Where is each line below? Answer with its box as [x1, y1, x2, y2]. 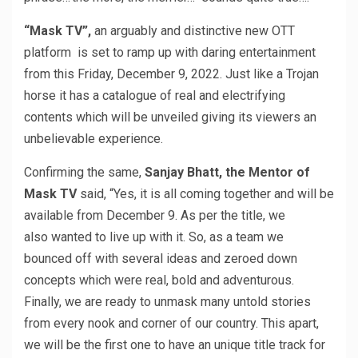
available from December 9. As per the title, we [24, 207, 285, 223]
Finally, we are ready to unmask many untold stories [24, 293, 311, 309]
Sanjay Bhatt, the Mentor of [145, 164, 310, 180]
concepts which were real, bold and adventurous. [24, 272, 294, 288]
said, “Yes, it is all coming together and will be [77, 185, 334, 201]
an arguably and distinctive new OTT [91, 22, 295, 38]
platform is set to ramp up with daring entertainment [24, 44, 316, 60]
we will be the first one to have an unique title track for [24, 336, 325, 352]
